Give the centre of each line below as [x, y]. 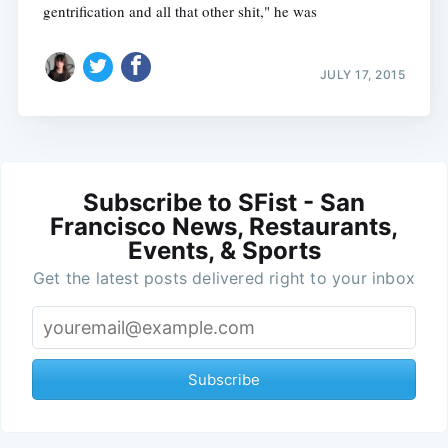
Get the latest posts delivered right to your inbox [224, 278]
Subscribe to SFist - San [224, 203]
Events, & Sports [224, 251]
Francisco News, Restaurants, [224, 227]
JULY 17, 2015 [362, 75]
